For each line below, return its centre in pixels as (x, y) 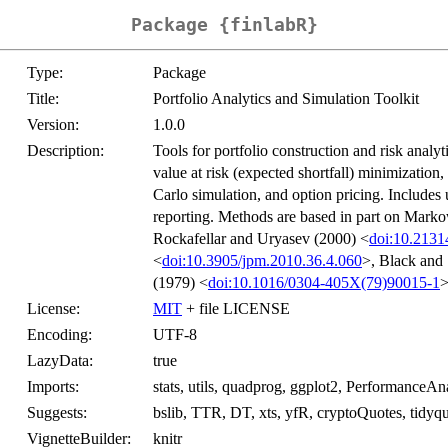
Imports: (53, 387)
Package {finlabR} (224, 25)
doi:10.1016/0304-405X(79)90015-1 (324, 283)
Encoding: (59, 335)
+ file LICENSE (236, 309)
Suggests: (57, 413)
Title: (43, 99)
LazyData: (60, 361)
